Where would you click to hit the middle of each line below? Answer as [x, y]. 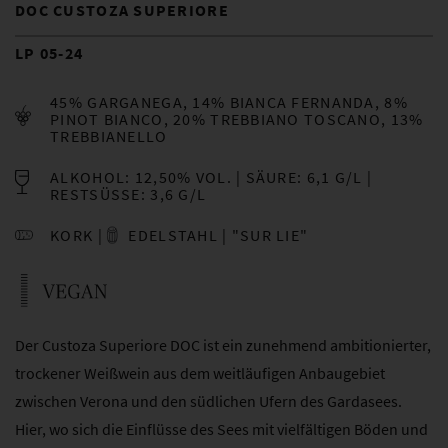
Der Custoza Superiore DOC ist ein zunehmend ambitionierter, [223, 345]
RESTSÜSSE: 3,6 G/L [123, 193]
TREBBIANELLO [109, 135]
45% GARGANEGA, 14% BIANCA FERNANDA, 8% [229, 101]
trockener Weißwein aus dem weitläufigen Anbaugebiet [200, 373]
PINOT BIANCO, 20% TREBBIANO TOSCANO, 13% [237, 118]
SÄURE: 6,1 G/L [304, 176]
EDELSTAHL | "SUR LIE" [216, 234]
